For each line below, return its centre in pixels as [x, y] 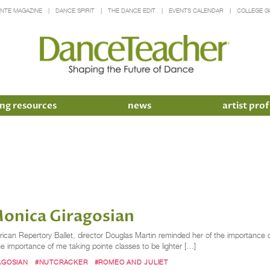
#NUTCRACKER [61, 262]
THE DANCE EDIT [131, 11]
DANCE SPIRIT [75, 11]
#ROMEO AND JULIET [131, 262]
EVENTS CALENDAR [196, 11]
